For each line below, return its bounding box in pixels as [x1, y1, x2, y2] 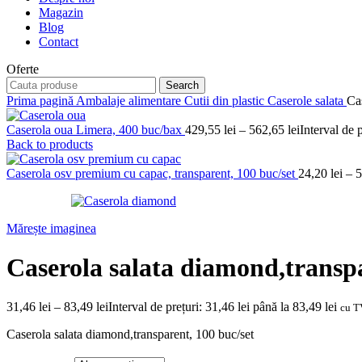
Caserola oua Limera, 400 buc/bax [6, 122, 185, 137]
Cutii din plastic [184, 93, 267, 107]
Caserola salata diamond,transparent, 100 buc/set [6, 327, 254, 342]
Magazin [39, 5, 83, 19]
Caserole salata [267, 93, 347, 107]
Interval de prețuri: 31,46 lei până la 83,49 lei [108, 300, 337, 314]
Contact [39, 34, 78, 48]
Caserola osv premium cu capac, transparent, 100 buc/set [6, 166, 298, 180]
